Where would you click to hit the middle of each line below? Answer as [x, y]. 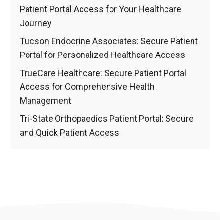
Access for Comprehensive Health [87, 87]
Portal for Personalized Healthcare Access [102, 55]
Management [45, 100]
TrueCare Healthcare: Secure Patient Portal [103, 73]
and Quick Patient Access [69, 132]
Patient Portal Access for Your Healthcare [100, 9]
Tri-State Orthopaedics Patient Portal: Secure [107, 119]
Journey [36, 23]
